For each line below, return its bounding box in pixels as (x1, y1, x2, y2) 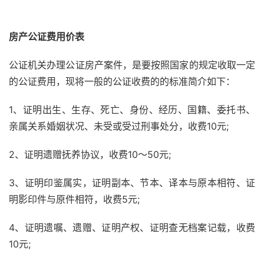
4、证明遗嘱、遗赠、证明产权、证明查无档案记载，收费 (9, 222, 255, 234)
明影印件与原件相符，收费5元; (9, 193, 140, 206)
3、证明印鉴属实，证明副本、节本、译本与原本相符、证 (9, 177, 255, 189)
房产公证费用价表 (9, 31, 84, 43)
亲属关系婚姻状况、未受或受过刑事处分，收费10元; (9, 120, 229, 133)
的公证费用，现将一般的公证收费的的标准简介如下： (9, 75, 235, 88)
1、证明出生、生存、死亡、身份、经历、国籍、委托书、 (9, 104, 255, 116)
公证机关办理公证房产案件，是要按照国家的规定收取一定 (9, 59, 255, 71)
